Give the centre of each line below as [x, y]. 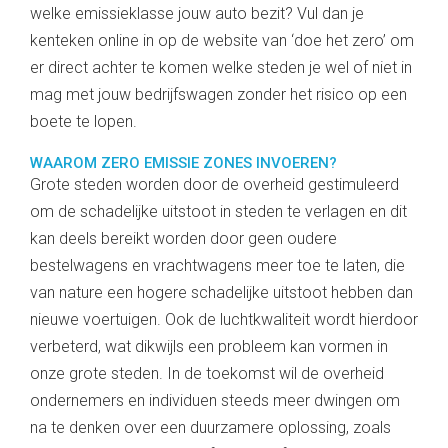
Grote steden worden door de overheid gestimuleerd [214, 184]
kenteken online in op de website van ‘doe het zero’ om [222, 40]
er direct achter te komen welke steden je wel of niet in [221, 67]
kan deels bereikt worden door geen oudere [183, 238]
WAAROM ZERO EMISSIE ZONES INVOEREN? [183, 163]
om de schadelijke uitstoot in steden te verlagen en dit [218, 211]
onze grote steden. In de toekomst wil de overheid [207, 373]
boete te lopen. [87, 121]
